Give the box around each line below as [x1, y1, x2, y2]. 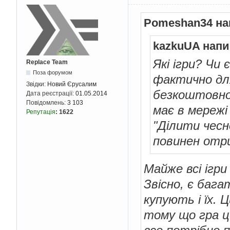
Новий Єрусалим [47, 81, 97, 88]
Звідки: [26, 81, 47, 88]
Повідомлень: [26, 99, 67, 107]
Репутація [26, 108, 55, 116]
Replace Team [26, 59, 68, 66]
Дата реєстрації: [26, 90, 75, 98]
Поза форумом [33, 69, 73, 76]
